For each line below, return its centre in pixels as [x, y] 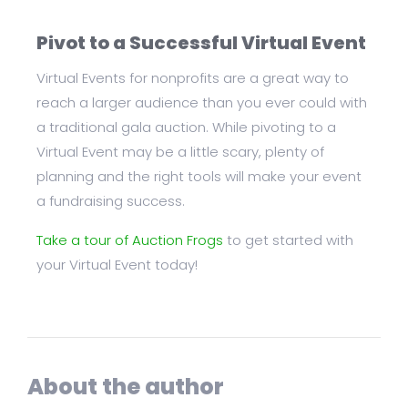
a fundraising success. [111, 201]
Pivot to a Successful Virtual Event [201, 43]
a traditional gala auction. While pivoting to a [186, 127]
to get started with [288, 240]
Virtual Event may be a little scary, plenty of [180, 152]
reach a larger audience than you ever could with [202, 103]
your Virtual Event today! [117, 265]
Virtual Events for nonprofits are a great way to [193, 78]
